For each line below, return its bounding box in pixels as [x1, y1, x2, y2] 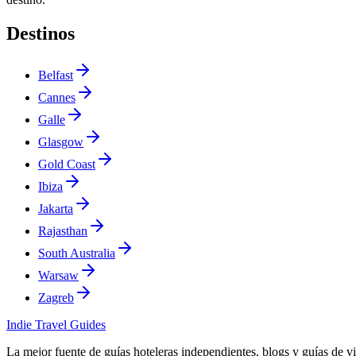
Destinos [6, 22, 75, 44]
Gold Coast [38, 157, 95, 171]
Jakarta [38, 201, 73, 215]
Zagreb [38, 290, 74, 304]
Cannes [38, 90, 75, 104]
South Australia [38, 246, 115, 260]
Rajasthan [38, 223, 87, 238]
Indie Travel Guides [6, 317, 106, 331]
